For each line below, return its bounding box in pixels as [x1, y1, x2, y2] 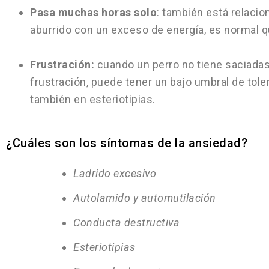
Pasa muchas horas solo [30, 6, 157, 19]
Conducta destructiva [73, 216, 180, 229]
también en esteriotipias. [30, 93, 156, 106]
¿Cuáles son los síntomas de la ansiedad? [6, 136, 247, 150]
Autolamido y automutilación [73, 192, 216, 204]
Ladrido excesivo [73, 167, 156, 180]
